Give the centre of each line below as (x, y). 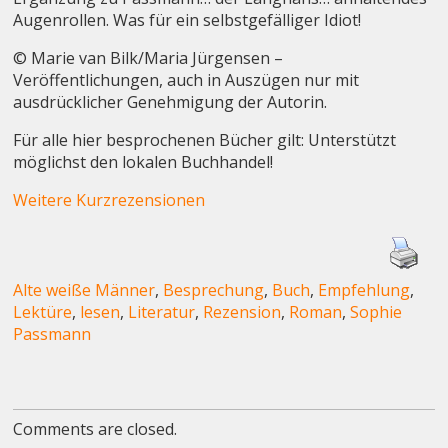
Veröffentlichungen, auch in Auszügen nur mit (186, 79)
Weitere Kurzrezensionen (109, 199)
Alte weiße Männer (84, 289)
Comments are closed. (95, 428)
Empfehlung (364, 289)
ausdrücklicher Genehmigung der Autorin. (170, 101)
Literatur (162, 311)
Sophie (376, 311)
